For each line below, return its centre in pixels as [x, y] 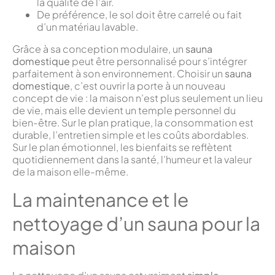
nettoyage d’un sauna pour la [136, 224]
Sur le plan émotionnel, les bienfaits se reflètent [122, 147]
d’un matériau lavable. [87, 27]
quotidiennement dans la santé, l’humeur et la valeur [132, 160]
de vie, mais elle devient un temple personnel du [124, 110]
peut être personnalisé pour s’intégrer [158, 61]
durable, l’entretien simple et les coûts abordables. [130, 135]
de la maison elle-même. [70, 172]
